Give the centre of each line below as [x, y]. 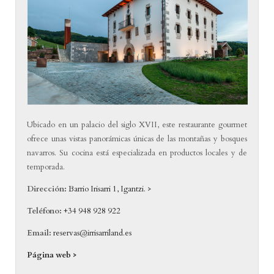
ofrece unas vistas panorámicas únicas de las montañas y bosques [137, 139]
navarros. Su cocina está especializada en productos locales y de [137, 153]
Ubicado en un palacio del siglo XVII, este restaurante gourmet [137, 124]
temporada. [46, 167]
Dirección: [47, 189]
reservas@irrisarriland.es [93, 233]
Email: [39, 233]
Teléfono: [46, 211]
